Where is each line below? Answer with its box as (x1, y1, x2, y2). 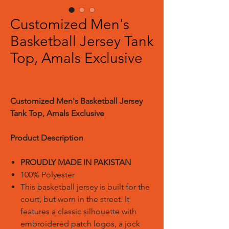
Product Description (10, 133, 83, 143)
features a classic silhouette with (20, 207, 136, 216)
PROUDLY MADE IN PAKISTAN (20, 157, 131, 167)
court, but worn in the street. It (20, 194, 129, 204)
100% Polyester (20, 170, 75, 179)
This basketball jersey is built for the (20, 182, 150, 192)
